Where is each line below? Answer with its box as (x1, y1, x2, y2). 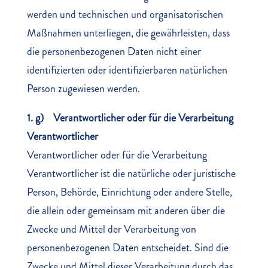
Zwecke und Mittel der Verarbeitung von (26, 221, 196, 237)
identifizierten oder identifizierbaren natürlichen (26, 62, 227, 78)
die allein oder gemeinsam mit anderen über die (26, 203, 225, 218)
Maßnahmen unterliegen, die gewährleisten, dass (26, 25, 230, 41)
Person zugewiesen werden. (26, 81, 140, 96)
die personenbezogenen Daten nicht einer (26, 44, 201, 59)
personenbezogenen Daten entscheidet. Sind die (26, 240, 229, 255)
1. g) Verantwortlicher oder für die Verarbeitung (26, 110, 233, 126)
